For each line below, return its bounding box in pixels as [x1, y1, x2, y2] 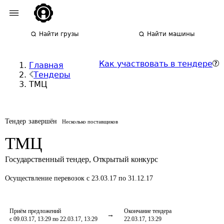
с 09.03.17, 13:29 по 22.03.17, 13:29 [9, 215, 97, 222]
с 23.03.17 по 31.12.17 [86, 174, 153, 182]
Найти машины [147, 30, 195, 37]
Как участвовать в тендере [99, 59, 212, 68]
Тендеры [33, 70, 70, 79]
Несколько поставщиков [62, 118, 118, 124]
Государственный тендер [5, 155, 89, 163]
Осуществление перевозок [5, 174, 86, 182]
